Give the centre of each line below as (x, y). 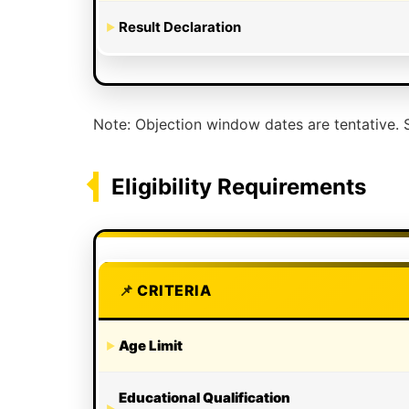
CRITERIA (174, 290)
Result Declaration (180, 26)
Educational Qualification (204, 397)
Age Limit (151, 345)
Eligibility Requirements (239, 186)
